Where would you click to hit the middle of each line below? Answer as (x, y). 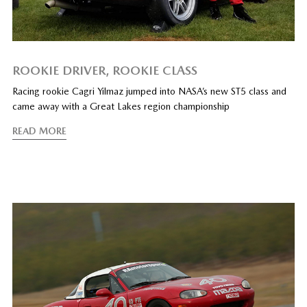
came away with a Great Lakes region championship (121, 106)
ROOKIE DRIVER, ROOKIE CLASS (105, 70)
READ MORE (39, 131)
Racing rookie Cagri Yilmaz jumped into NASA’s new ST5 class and (149, 91)
